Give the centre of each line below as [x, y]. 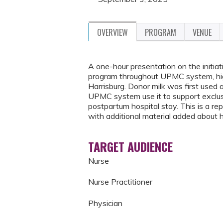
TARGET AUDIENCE [130, 146]
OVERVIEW [112, 32]
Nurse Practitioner [120, 182]
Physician [105, 203]
